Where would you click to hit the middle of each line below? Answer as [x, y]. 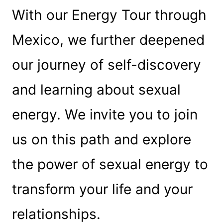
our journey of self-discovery [106, 64]
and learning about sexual [96, 89]
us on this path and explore [101, 139]
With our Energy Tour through [109, 15]
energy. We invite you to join [105, 114]
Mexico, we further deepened [108, 40]
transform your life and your [102, 189]
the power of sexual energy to [110, 164]
